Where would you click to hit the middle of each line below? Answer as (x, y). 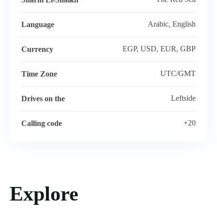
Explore (44, 194)
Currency (37, 49)
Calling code (42, 124)
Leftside (183, 98)
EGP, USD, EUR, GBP (159, 49)
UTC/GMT (178, 74)
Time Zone (39, 74)
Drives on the (43, 99)
